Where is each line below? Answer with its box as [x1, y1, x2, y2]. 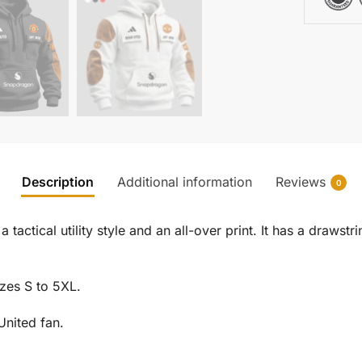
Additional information [117, 173, 252, 190]
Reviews [276, 173, 326, 190]
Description [22, 173, 94, 190]
